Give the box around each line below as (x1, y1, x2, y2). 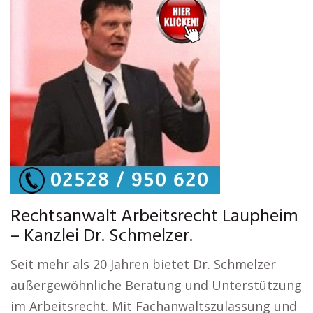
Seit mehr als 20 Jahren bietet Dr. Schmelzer (10, 256, 276, 272)
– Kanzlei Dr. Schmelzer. (10, 222, 193, 251)
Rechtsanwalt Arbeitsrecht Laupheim (10, 203, 298, 231)
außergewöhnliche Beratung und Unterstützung (10, 277, 302, 293)
